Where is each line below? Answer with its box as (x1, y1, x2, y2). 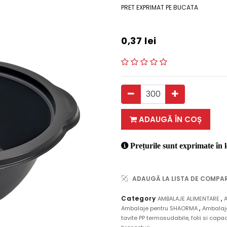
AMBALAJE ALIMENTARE (158, 195, 221, 203)
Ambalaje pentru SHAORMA (121, 204, 199, 212)
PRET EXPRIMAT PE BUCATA (121, 3, 198, 12)
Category (121, 194, 158, 203)
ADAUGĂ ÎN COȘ (137, 114, 202, 125)
